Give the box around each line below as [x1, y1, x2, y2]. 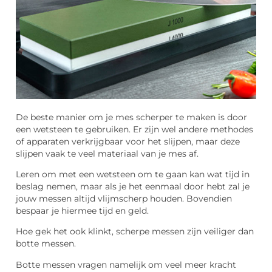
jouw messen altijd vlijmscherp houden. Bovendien [16, 193, 232, 203]
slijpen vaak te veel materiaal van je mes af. [16, 148, 199, 158]
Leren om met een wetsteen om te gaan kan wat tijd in [16, 169, 250, 179]
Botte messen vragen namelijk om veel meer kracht [16, 259, 236, 270]
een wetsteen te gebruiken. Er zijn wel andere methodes [16, 124, 253, 134]
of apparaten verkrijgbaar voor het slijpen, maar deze [16, 136, 240, 146]
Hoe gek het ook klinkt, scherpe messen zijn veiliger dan [16, 226, 254, 237]
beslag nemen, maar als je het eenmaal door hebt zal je [16, 181, 250, 191]
